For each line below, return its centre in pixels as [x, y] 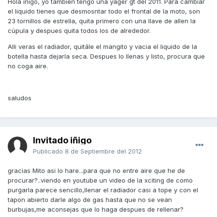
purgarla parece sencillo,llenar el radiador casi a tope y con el [103, 190]
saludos [20, 98]
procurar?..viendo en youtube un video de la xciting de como [100, 180]
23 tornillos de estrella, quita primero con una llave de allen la [102, 21]
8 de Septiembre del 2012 [103, 151]
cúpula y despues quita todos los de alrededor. [79, 31]
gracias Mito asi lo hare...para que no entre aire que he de [96, 171]
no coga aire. [28, 66]
